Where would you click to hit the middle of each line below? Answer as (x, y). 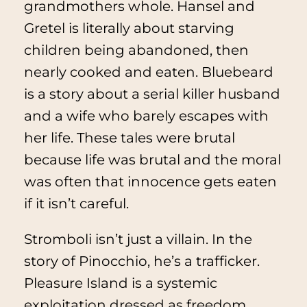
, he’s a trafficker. (203, 261)
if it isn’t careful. (76, 204)
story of (51, 261)
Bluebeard (237, 72)
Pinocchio (113, 261)
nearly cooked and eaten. (112, 72)
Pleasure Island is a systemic (120, 283)
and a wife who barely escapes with (146, 116)
